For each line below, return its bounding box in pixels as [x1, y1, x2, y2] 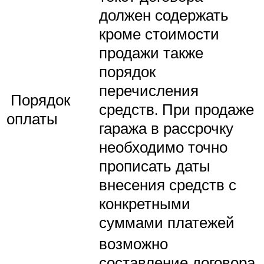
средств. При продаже [99, 99, 254, 118]
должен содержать [99, 5, 229, 24]
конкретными [99, 193, 190, 213]
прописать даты [99, 156, 210, 175]
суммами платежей [99, 212, 235, 232]
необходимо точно [99, 137, 227, 156]
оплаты [6, 108, 58, 128]
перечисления [99, 80, 199, 100]
